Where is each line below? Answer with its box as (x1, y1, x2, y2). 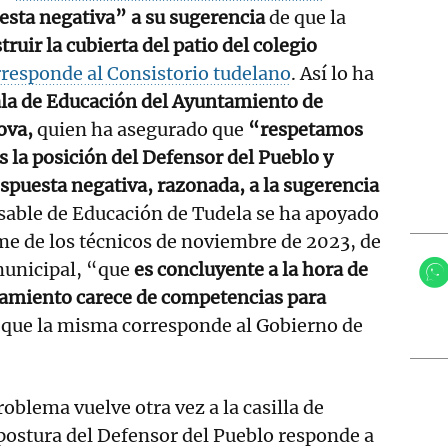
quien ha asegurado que (33, 117, 248, 141)
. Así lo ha (291, 61, 374, 85)
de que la (265, 5, 346, 29)
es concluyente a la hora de (134, 257, 368, 281)
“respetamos (248, 117, 363, 141)
